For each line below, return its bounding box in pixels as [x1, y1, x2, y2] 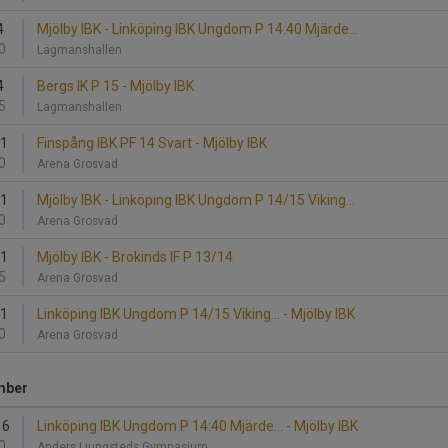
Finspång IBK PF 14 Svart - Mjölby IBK [37, 135, 267, 151]
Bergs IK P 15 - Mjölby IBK [37, 78, 194, 94]
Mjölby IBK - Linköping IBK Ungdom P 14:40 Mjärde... [37, 21, 358, 37]
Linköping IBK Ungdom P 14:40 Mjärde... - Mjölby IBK [37, 418, 358, 434]
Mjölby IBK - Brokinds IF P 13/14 [37, 249, 233, 265]
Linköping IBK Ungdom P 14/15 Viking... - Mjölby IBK [37, 306, 355, 322]
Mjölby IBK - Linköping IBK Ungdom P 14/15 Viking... [37, 192, 355, 208]
